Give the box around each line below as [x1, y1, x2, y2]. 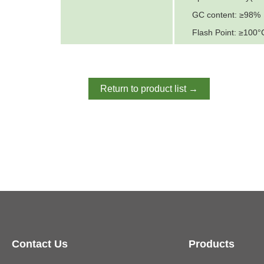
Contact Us [12, 238, 68, 250]
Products [189, 238, 235, 250]
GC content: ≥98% [192, 10, 260, 19]
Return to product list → [100, 84, 198, 94]
